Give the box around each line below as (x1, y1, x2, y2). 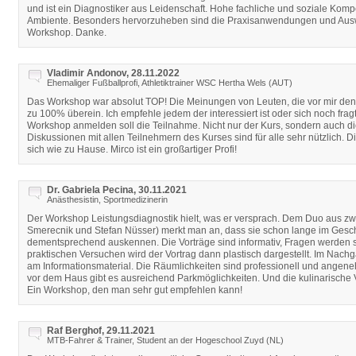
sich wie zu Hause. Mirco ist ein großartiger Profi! (27, 144, 237, 155)
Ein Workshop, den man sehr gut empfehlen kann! (27, 284, 242, 296)
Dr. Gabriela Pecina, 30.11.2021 (47, 184, 187, 195)
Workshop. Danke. (27, 27, 106, 38)
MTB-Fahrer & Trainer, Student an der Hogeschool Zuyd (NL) (47, 335, 284, 345)
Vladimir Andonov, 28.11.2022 (47, 68, 180, 79)
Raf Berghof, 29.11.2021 (47, 325, 155, 336)
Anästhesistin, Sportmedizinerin (47, 195, 168, 204)
